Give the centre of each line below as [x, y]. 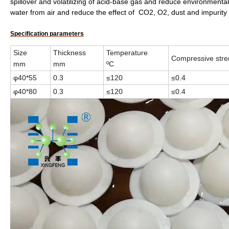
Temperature [127, 52]
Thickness [70, 52]
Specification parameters [47, 33]
